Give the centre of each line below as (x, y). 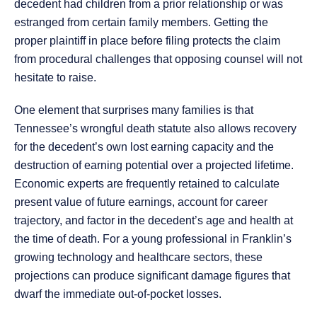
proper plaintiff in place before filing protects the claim (147, 41)
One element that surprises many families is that (134, 110)
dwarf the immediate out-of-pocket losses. (118, 294)
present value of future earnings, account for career (141, 202)
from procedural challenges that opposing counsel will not (158, 59)
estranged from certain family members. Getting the (141, 23)
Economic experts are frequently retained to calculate (147, 184)
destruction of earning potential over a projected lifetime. (154, 166)
